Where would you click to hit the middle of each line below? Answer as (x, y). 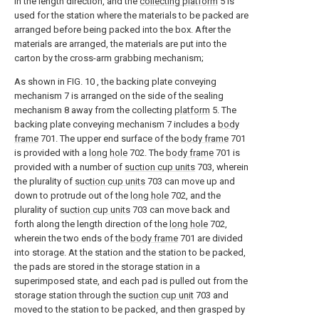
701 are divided (210, 239)
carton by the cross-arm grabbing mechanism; (109, 58)
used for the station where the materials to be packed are (131, 16)
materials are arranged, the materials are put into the (120, 44)
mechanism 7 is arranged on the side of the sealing (119, 96)
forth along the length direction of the (92, 224)
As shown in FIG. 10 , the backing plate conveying (115, 82)
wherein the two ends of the (72, 239)
